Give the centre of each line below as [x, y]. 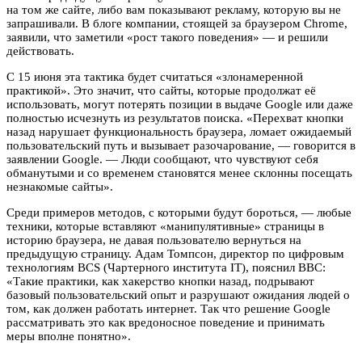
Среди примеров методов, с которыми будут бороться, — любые [179, 213]
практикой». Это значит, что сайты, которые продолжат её [161, 91]
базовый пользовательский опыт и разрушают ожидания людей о [178, 295]
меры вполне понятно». [69, 337]
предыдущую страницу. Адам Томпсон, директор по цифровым [175, 254]
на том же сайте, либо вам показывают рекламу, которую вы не [174, 10]
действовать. [40, 51]
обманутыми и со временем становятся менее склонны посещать [179, 173]
